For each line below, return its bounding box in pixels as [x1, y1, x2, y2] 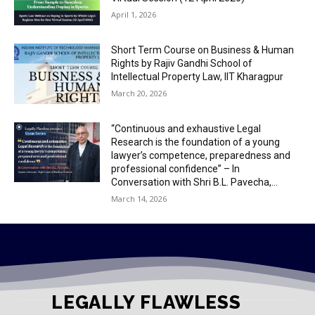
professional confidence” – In [111, 162, 240, 174]
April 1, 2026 [111, 9, 157, 20]
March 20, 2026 [111, 87, 167, 98]
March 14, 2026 [111, 193, 167, 204]
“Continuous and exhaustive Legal [111, 122, 262, 134]
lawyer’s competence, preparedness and [111, 149, 291, 161]
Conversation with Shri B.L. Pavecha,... [111, 176, 278, 188]
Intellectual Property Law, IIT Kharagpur [111, 70, 284, 82]
